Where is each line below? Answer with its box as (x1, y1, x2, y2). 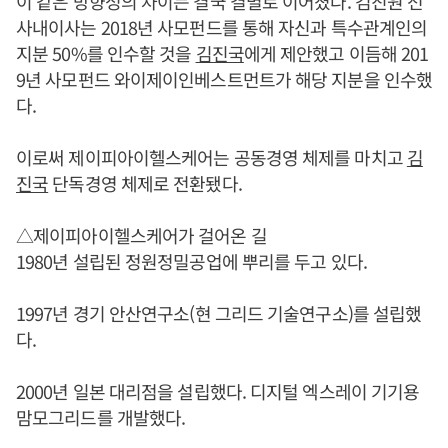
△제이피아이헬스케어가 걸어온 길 (16, 221, 267, 248)
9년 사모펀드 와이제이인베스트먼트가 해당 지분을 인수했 (16, 65, 433, 92)
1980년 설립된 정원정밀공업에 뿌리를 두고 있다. (16, 247, 367, 274)
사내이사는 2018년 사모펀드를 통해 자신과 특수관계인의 (16, 13, 428, 40)
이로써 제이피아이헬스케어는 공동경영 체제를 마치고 (16, 143, 407, 170)
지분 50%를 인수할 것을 (16, 39, 196, 66)
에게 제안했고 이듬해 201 (243, 39, 429, 66)
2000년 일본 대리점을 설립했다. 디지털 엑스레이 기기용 (16, 377, 420, 404)
